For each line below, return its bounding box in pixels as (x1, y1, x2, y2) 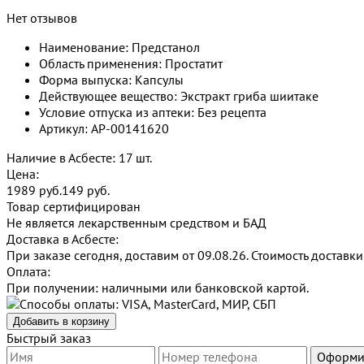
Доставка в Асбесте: (6, 230, 119, 247)
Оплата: (6, 262, 50, 279)
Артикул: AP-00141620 (39, 119, 169, 136)
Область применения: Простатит (39, 54, 223, 71)
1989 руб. (6, 181, 62, 198)
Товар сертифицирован (6, 197, 141, 214)
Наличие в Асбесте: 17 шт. (6, 149, 152, 166)
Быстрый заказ (6, 329, 91, 346)
